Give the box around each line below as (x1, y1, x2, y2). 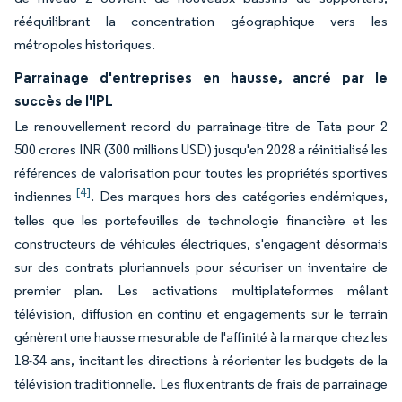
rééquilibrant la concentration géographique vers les (14, 13, 388, 30)
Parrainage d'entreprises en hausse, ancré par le (14, 68, 388, 86)
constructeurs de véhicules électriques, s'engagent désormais (14, 235, 388, 252)
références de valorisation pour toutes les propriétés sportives (14, 164, 388, 181)
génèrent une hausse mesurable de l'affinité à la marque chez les (14, 328, 388, 345)
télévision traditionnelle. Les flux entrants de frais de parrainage (14, 375, 388, 392)
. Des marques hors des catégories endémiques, (91, 188, 389, 205)
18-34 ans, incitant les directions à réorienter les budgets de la (14, 352, 388, 369)
